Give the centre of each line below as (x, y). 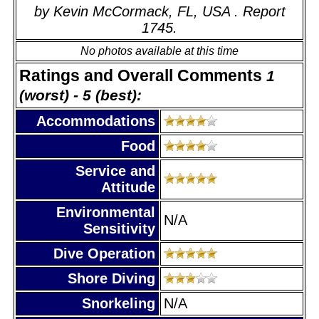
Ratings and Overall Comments (143, 75)
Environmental (106, 212)
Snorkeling (119, 303)
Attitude (128, 187)
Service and (115, 171)
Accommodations (96, 121)
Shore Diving (111, 278)
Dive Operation (104, 253)
